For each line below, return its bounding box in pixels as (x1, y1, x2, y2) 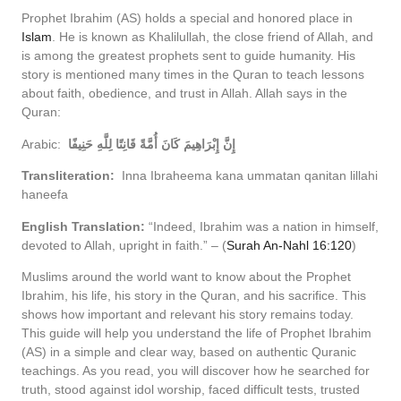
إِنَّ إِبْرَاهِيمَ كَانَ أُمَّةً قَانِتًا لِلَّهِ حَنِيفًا (68, 136, 235, 151)
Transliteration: (21, 168, 118, 183)
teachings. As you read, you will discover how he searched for (21, 363, 370, 378)
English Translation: (21, 218, 149, 234)
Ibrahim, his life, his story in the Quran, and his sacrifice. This (21, 287, 366, 303)
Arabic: (21, 136, 64, 151)
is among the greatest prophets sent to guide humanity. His (21, 48, 355, 64)
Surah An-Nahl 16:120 (226, 237, 352, 252)
